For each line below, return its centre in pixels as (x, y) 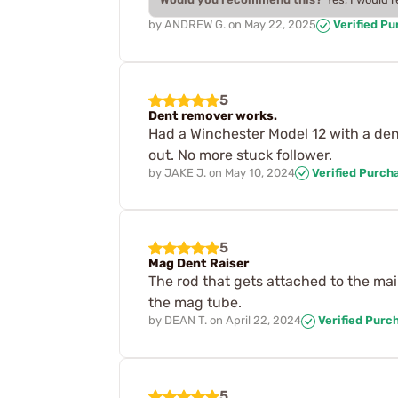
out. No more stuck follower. (240, 155)
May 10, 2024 (260, 172)
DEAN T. (186, 321)
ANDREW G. (195, 24)
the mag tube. (195, 303)
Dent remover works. (213, 115)
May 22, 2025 (280, 24)
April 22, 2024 (263, 321)
